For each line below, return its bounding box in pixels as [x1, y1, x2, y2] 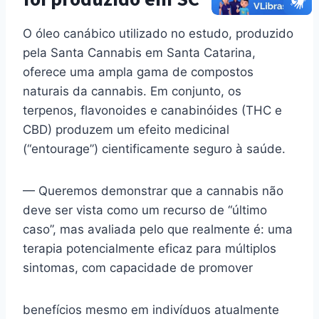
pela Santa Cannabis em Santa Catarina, [23, 46, 256, 61]
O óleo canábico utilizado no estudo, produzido [23, 26, 293, 41]
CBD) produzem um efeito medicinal [23, 122, 229, 137]
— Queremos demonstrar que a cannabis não [23, 184, 283, 199]
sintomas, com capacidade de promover [23, 261, 256, 276]
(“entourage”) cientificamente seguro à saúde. [23, 142, 286, 157]
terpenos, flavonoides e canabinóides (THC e [23, 103, 282, 118]
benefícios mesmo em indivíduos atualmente [23, 303, 279, 318]
